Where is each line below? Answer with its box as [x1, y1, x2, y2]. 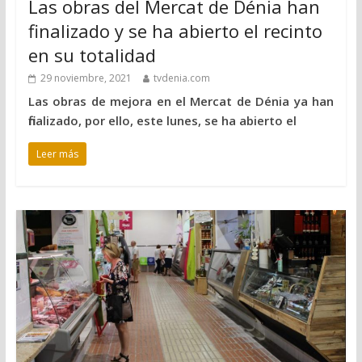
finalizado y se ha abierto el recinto [27, 18, 322, 43]
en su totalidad [27, 42, 156, 67]
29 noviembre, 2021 [40, 70, 132, 85]
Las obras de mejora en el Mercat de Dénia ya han [27, 92, 335, 109]
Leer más [36, 146, 78, 161]
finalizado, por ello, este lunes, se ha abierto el [27, 112, 297, 128]
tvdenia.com [153, 70, 210, 85]
